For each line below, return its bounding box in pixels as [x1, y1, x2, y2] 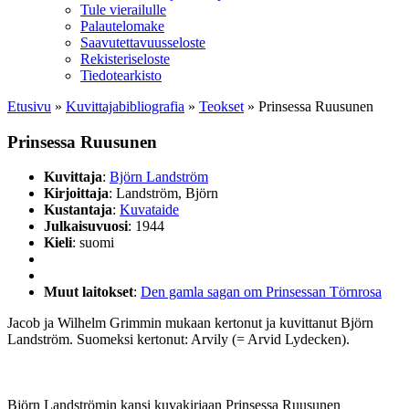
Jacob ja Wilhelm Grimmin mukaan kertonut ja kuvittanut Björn [7, 315, 373, 331]
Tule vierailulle [80, 2, 166, 17]
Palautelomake [80, 18, 164, 34]
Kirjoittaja [44, 185, 109, 202]
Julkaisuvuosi [44, 218, 128, 235]
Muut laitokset [44, 284, 133, 300]
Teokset [199, 99, 244, 114]
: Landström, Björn [109, 185, 218, 202]
